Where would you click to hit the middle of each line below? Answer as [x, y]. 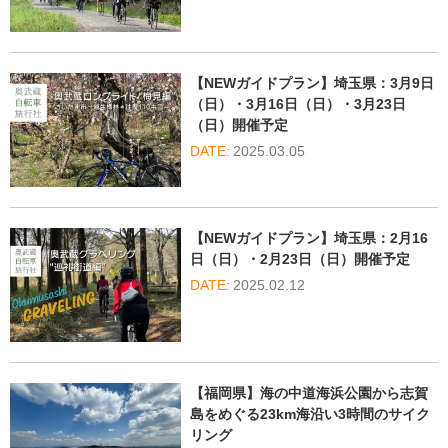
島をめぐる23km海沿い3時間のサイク [309, 414]
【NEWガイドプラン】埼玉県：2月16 [308, 238]
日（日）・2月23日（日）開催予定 [299, 259]
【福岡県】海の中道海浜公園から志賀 [308, 393]
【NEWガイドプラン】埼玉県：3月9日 [311, 82]
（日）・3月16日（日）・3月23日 [297, 103]
